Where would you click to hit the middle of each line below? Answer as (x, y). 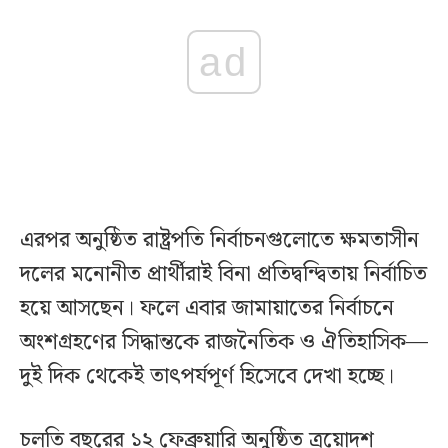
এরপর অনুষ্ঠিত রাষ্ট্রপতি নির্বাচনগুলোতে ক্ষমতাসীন (219, 241)
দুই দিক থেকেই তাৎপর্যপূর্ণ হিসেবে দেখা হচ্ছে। (207, 377)
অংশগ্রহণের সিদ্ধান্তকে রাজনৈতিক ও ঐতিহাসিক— (224, 343)
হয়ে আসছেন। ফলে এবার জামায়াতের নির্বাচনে (207, 309)
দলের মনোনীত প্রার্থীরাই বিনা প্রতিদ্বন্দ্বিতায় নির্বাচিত (223, 275)
